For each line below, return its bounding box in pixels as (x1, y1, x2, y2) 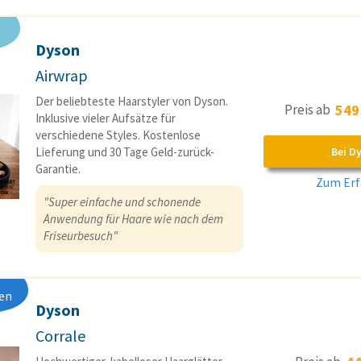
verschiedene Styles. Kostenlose (35, 127, 201, 143)
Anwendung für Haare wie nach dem (44, 211, 223, 227)
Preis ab (284, 101, 336, 119)
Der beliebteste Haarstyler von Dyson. (35, 93, 228, 110)
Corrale (35, 326, 85, 346)
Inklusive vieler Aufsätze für (35, 110, 176, 127)
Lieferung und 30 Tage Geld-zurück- (35, 144, 214, 160)
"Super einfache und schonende (44, 194, 201, 210)
